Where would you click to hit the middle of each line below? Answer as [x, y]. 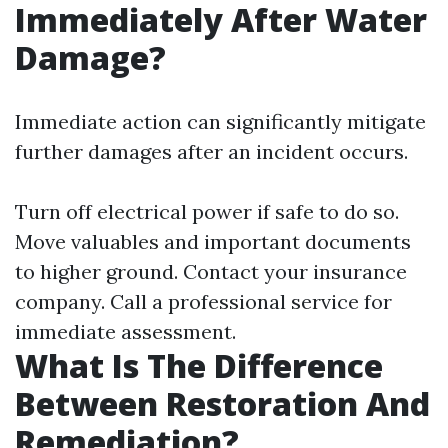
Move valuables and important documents [213, 241]
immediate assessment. [125, 331]
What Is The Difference [199, 365]
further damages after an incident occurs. [211, 151]
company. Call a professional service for [203, 301]
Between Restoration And [222, 403]
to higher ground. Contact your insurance [211, 271]
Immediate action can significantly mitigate [220, 121]
